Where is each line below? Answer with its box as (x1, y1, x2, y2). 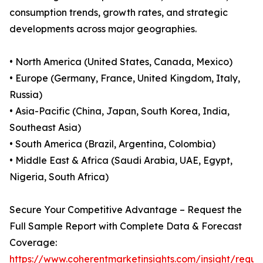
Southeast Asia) (9, 122, 81, 134)
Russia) (9, 89, 42, 101)
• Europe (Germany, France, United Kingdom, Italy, (9, 72, 240, 85)
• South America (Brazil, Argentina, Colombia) (9, 138, 215, 150)
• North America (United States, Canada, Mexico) (9, 56, 232, 68)
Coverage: (9, 237, 57, 249)
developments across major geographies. (9, 23, 197, 35)
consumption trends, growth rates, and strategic (9, 6, 228, 19)
